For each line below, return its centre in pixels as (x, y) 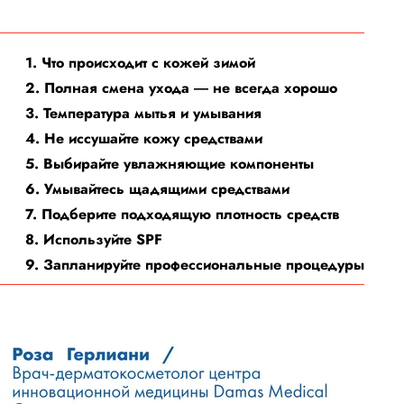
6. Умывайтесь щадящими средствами (157, 189)
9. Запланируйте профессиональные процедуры (195, 265)
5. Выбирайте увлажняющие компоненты (170, 164)
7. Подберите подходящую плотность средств (182, 214)
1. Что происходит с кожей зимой (140, 63)
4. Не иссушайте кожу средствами (144, 138)
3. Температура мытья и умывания (143, 113)
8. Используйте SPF (94, 239)
